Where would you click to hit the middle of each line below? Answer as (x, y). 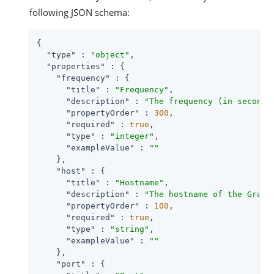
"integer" (132, 136)
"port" (71, 264)
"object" (110, 54)
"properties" (76, 66)
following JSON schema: (80, 12)
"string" (130, 229)
